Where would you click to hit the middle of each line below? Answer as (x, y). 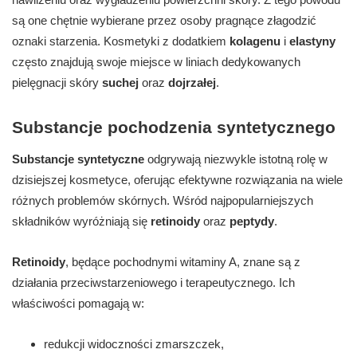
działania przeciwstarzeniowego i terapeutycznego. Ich (153, 283)
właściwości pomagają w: (78, 304)
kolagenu (255, 41)
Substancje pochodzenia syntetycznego (174, 127)
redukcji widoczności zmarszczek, (134, 344)
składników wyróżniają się (81, 222)
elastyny (312, 41)
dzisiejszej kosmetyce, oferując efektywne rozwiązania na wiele (177, 180)
